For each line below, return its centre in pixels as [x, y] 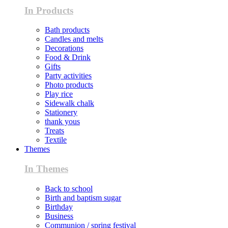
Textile [56, 140]
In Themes [46, 169]
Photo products [69, 85]
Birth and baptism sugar [83, 197]
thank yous [62, 122]
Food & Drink [68, 58]
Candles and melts [74, 39]
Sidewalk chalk [69, 103]
